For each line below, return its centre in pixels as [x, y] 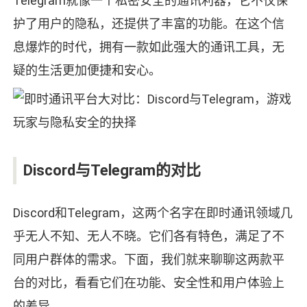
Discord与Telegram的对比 [112, 171]
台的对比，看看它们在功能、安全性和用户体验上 [148, 283]
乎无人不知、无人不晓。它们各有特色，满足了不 [148, 236]
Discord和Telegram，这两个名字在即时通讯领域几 [152, 213]
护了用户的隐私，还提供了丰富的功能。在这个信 [148, 24]
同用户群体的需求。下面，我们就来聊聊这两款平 [148, 260]
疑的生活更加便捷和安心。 [87, 71]
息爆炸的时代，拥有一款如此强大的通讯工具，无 [148, 47]
